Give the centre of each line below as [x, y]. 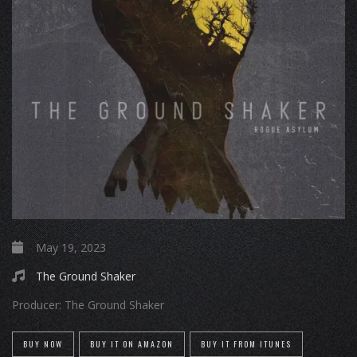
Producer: [37, 305]
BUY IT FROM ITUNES [246, 344]
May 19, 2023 [69, 247]
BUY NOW [43, 344]
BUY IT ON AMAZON [132, 344]
